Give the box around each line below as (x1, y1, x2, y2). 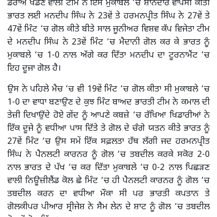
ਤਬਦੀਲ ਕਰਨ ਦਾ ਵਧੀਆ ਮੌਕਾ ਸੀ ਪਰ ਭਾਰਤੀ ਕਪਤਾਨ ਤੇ (7, 188, 210, 200)
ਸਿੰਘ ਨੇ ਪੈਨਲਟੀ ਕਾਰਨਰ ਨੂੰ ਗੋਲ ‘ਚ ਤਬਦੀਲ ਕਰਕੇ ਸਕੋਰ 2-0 (7, 149, 210, 160)
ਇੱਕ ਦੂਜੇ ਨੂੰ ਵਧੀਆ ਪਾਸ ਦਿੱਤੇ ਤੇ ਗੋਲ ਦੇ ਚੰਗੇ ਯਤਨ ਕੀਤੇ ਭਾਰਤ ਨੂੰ (7, 123, 210, 134)
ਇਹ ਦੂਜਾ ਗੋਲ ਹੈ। (7, 63, 61, 74)
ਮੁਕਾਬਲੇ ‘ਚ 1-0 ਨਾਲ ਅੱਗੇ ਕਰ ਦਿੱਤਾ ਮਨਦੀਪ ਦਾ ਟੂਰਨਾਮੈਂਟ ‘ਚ (7, 50, 210, 61)
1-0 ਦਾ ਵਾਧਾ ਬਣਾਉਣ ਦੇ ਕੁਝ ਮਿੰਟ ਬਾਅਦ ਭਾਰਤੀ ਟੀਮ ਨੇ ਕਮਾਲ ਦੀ (7, 97, 210, 108)
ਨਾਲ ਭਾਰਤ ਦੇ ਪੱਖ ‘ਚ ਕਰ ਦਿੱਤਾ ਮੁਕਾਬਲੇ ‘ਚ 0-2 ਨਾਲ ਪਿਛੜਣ (7, 162, 210, 173)
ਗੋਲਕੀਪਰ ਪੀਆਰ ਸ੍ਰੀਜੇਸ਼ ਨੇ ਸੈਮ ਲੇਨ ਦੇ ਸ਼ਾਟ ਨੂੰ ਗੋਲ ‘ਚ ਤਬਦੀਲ (7, 201, 210, 213)
